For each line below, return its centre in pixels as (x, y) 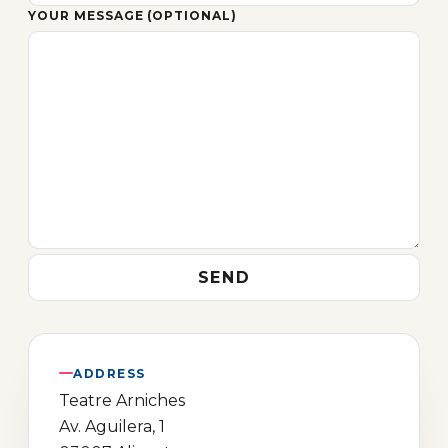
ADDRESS (109, 373)
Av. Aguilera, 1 (112, 426)
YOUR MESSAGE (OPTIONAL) (133, 15)
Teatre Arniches (122, 400)
